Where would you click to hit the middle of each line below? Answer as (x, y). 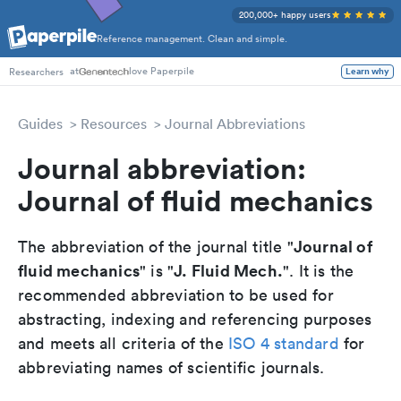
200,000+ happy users (285, 15)
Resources (114, 124)
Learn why (367, 71)
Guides (40, 124)
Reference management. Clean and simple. (192, 39)
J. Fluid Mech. (229, 270)
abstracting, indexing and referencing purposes (195, 319)
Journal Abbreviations (235, 124)
